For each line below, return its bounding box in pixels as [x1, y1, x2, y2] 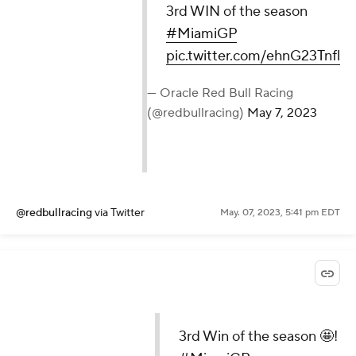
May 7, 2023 [247, 104, 317, 121]
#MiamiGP [166, 24, 237, 43]
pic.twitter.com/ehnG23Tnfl [166, 46, 340, 65]
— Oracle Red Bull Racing [147, 84, 293, 101]
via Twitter [95, 205, 145, 220]
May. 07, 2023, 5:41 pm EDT [220, 206, 340, 219]
